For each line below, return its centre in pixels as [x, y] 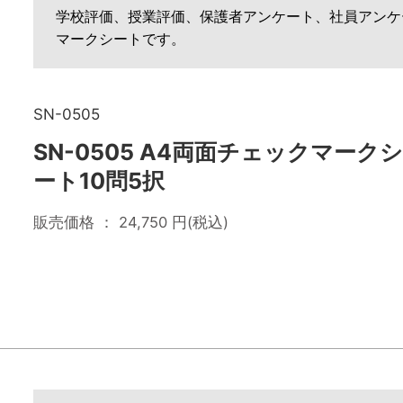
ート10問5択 [99, 181]
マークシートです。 [121, 39]
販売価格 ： [76, 222]
